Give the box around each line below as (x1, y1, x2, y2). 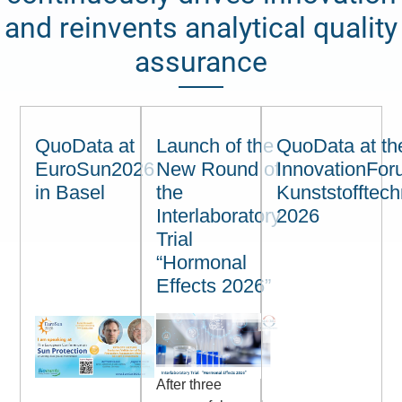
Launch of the (155, 134, 274, 157)
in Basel (35, 180, 106, 204)
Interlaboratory (155, 204, 281, 227)
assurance (135, 44, 267, 79)
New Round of (155, 157, 280, 180)
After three (155, 377, 222, 393)
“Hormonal (155, 250, 247, 274)
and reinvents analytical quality (4, 10, 398, 45)
